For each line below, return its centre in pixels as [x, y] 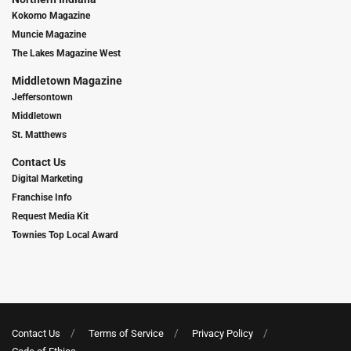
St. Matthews [39, 134]
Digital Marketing [47, 178]
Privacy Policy [223, 333]
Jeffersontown [42, 97]
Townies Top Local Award [65, 235]
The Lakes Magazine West [66, 53]
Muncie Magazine [49, 34]
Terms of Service [126, 333]
